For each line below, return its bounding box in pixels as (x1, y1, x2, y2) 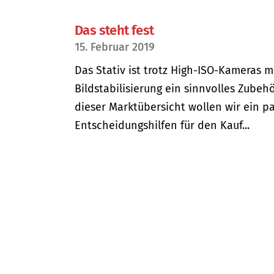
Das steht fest (75, 21, 154, 39)
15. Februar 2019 (75, 40, 155, 54)
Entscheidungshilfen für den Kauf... (75, 118, 250, 132)
